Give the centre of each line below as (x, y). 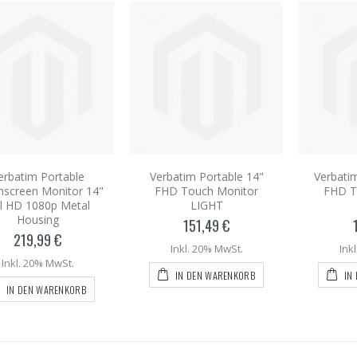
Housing (37, 219)
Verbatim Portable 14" (206, 176)
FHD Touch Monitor (206, 190)
